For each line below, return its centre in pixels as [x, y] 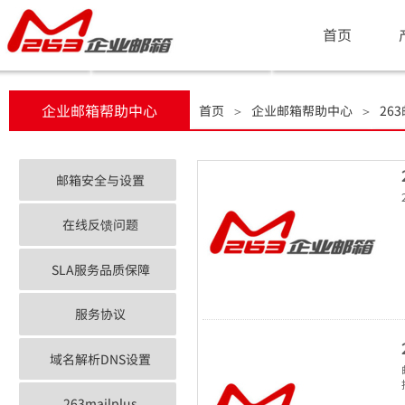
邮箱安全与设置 [100, 180]
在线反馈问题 [100, 225]
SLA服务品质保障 [100, 269]
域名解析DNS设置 [100, 358]
